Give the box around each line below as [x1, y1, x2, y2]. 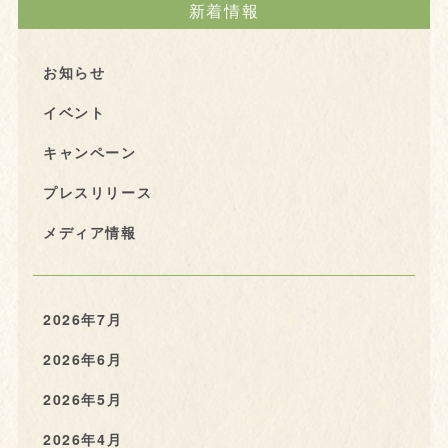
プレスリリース [42, 181, 153, 202]
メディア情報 [42, 221, 137, 242]
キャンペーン [42, 141, 137, 162]
